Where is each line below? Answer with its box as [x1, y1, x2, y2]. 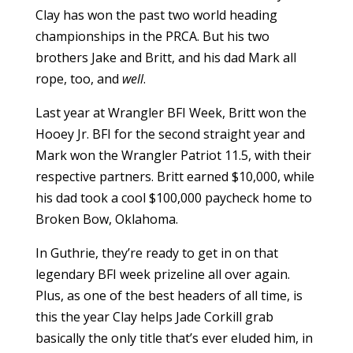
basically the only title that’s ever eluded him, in [35, 329, 313, 347]
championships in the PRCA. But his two [35, 28, 269, 46]
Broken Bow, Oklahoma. [35, 210, 181, 229]
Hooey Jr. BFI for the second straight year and [35, 125, 305, 143]
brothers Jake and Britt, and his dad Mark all [35, 49, 296, 67]
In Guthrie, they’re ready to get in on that [35, 244, 278, 262]
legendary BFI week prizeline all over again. [35, 266, 290, 284]
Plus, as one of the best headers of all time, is [35, 287, 303, 305]
